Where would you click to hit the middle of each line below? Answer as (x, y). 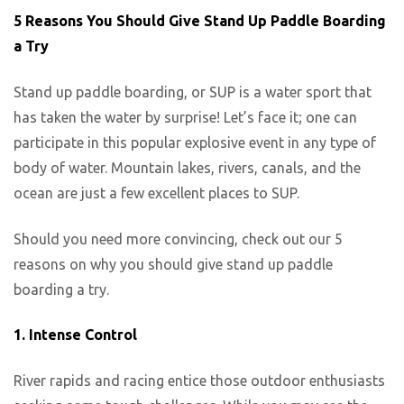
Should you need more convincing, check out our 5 (178, 239)
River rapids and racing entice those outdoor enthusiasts (199, 380)
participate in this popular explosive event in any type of (195, 142)
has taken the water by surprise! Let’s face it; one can (185, 117)
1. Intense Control (75, 335)
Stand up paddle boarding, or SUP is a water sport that (193, 92)
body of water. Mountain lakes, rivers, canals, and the (187, 168)
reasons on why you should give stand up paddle (173, 264)
